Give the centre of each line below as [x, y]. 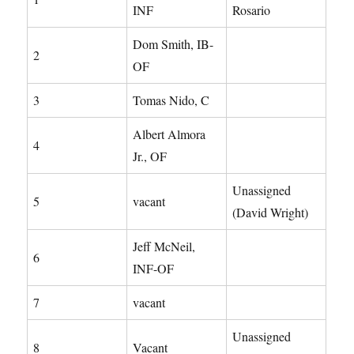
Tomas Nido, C [171, 100]
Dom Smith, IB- [173, 43]
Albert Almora [169, 134]
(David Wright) [271, 212]
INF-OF [154, 268]
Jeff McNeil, [164, 246]
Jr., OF [150, 156]
